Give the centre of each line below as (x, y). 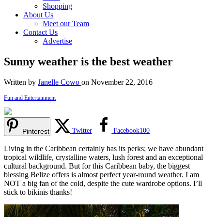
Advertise (57, 41)
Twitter (82, 130)
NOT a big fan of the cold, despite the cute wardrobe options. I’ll (103, 183)
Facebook (127, 130)
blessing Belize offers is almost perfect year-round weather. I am (101, 174)
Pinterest (36, 131)
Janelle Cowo (60, 82)
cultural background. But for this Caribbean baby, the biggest (97, 166)
